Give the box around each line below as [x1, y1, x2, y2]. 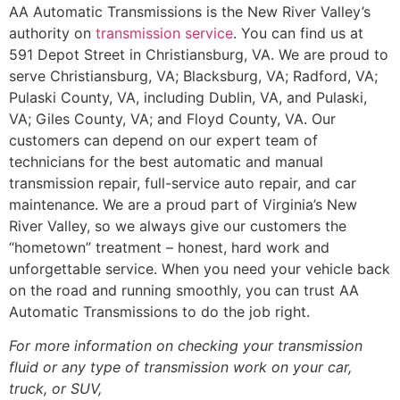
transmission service [96, 24, 233, 43]
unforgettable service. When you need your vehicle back [9, 260, 390, 279]
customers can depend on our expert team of [9, 131, 318, 150]
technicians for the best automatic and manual [9, 153, 323, 171]
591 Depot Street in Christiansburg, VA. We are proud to [9, 46, 388, 64]
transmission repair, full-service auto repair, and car [9, 174, 356, 193]
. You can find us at [233, 24, 363, 43]
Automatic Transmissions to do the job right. [9, 303, 310, 321]
